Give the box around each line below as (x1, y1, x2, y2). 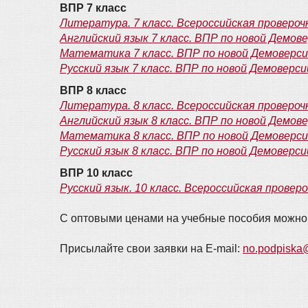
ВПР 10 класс (60, 167, 133, 179)
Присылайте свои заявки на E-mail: (60, 243, 243, 254)
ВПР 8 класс (60, 85, 126, 96)
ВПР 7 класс (60, 2, 126, 14)
